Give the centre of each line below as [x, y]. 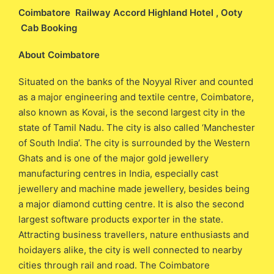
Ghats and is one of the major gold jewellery [113, 158]
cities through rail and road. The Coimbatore [114, 265]
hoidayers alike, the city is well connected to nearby [130, 250]
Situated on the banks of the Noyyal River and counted [136, 81]
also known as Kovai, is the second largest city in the [132, 112]
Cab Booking [48, 28]
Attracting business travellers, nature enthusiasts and [134, 234]
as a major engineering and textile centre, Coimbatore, [136, 97]
